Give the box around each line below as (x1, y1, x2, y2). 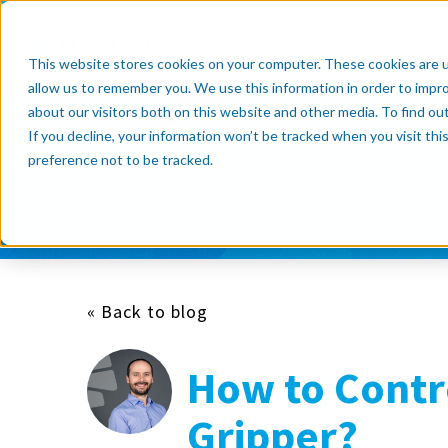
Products (220, 35, 287, 55)
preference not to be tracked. (28, 151, 213, 168)
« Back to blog (87, 300, 208, 323)
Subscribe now (168, 135, 290, 160)
